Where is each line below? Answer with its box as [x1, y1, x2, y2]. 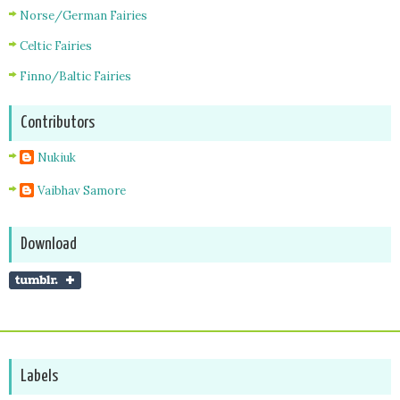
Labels [21, 367, 58, 385]
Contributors [21, 113, 95, 131]
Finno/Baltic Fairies [20, 68, 131, 84]
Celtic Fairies [20, 37, 92, 54]
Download [21, 235, 77, 253]
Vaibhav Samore [37, 182, 126, 198]
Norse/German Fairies [20, 7, 147, 23]
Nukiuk [37, 149, 76, 165]
